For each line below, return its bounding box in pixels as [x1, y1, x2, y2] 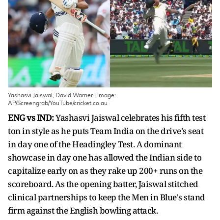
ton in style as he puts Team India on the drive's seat [8, 125, 203, 137]
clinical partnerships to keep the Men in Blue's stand [8, 192, 205, 203]
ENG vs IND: [8, 112, 55, 123]
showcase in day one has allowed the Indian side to [8, 152, 201, 163]
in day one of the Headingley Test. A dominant [8, 138, 182, 150]
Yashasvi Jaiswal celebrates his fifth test [55, 112, 205, 123]
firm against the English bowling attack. [8, 205, 158, 216]
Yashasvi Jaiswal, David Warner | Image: [8, 92, 116, 98]
